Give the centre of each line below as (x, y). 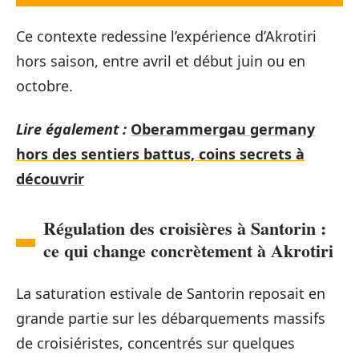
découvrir (50, 178)
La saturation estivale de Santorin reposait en (171, 293)
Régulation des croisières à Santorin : (185, 228)
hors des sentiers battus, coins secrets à (160, 153)
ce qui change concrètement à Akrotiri (188, 250)
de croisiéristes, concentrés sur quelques (155, 343)
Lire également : (71, 129)
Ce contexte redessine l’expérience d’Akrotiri (166, 36)
